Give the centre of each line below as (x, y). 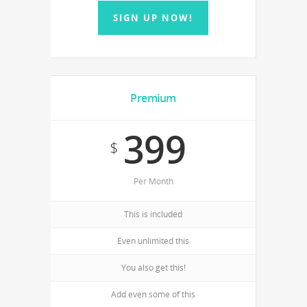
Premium (153, 98)
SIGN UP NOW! (153, 18)
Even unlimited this (153, 241)
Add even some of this (153, 294)
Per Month (153, 181)
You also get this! (153, 268)
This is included (153, 214)
